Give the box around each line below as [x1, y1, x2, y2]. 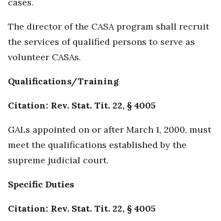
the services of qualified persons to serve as [8, 36, 195, 48]
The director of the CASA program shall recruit [8, 21, 209, 33]
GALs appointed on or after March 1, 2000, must [8, 124, 211, 136]
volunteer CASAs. [8, 51, 81, 63]
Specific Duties [8, 179, 74, 190]
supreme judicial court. [8, 154, 109, 166]
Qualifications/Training [8, 75, 119, 87]
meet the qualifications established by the [8, 139, 186, 151]
